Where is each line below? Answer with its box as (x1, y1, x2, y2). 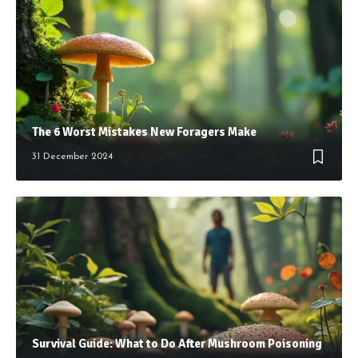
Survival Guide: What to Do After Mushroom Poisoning (32, 336, 322, 351)
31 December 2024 (32, 151, 113, 161)
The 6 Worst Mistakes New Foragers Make (32, 124, 257, 139)
